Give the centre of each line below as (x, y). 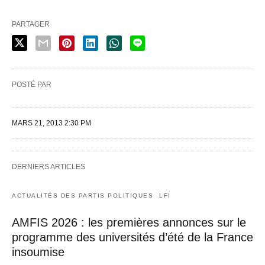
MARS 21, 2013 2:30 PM (51, 123)
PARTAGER (31, 24)
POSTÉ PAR (32, 84)
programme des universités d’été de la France (132, 237)
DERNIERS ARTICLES (49, 167)
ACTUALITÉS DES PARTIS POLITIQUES (83, 195)
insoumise (38, 252)
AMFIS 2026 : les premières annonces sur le (129, 222)
